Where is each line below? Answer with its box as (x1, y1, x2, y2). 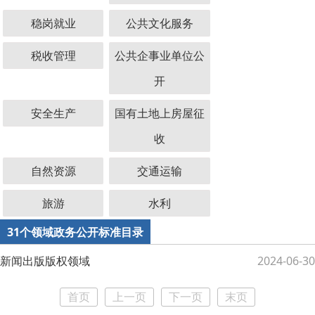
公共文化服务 (126, 15, 194, 31)
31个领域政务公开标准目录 (7, 224, 143, 240)
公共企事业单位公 (115, 48, 205, 63)
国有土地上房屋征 (115, 105, 205, 121)
